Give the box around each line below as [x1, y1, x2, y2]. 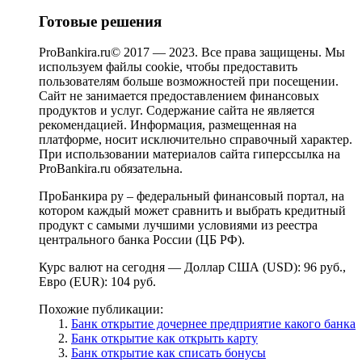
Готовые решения [39, 12, 162, 30]
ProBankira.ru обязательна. [39, 162, 183, 176]
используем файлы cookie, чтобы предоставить [39, 60, 297, 74]
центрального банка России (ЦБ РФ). [39, 233, 245, 247]
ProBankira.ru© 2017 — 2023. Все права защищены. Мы [39, 45, 345, 60]
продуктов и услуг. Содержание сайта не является [39, 103, 314, 118]
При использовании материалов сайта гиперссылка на [39, 147, 340, 162]
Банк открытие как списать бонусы [71, 346, 266, 360]
